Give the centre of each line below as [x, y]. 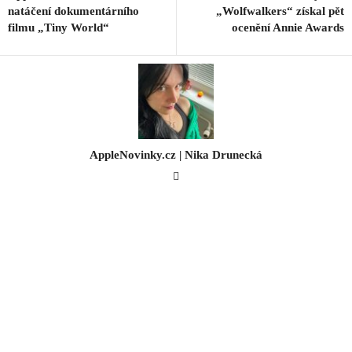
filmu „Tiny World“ [59, 28]
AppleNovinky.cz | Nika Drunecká [176, 155]
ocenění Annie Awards [288, 28]
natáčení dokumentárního [73, 11]
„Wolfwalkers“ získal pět [280, 11]
